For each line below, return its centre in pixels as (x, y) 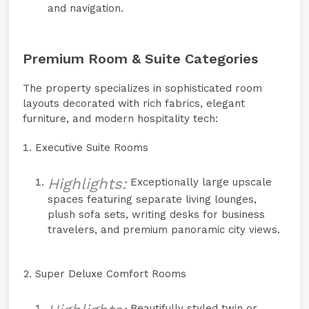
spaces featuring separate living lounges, (152, 199)
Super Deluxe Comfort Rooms (111, 274)
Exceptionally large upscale (200, 182)
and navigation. (86, 8)
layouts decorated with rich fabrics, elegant (134, 103)
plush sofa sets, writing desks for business (157, 215)
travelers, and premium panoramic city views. (164, 230)
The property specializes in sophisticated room (143, 88)
